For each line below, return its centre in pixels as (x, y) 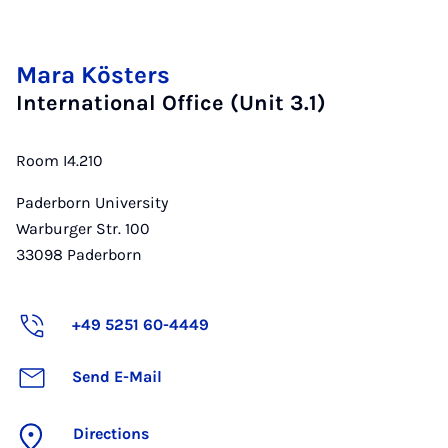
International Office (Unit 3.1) (171, 102)
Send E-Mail (117, 376)
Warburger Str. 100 (83, 228)
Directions (111, 434)
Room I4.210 (59, 160)
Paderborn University (92, 202)
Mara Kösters (93, 75)
